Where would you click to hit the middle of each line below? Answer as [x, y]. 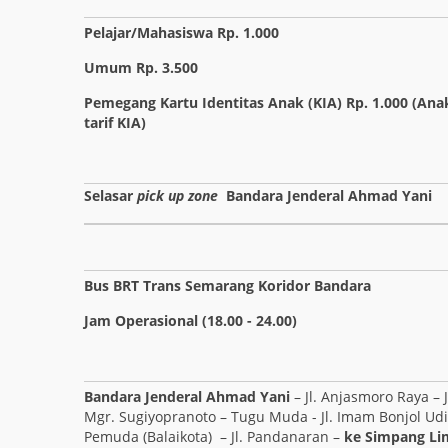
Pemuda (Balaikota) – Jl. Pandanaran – [214, 436]
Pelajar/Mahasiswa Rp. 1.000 [181, 32]
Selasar [110, 195]
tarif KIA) [115, 122]
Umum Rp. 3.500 [141, 67]
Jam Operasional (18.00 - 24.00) [190, 320]
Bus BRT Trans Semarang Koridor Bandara [227, 285]
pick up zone [177, 195]
